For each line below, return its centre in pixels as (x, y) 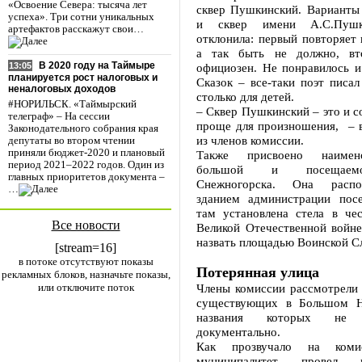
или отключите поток (86, 287)
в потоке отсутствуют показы (86, 261)
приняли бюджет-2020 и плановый (86, 153)
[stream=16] (86, 248)
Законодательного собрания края (83, 129)
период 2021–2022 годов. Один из (86, 165)
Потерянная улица (258, 272)
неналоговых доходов (62, 89)
